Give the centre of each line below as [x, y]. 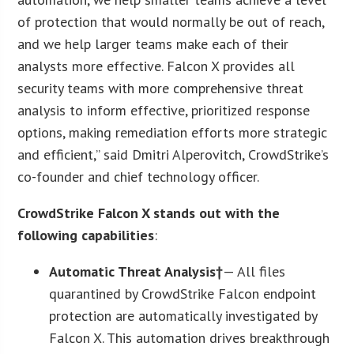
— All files [254, 271]
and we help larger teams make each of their [153, 43]
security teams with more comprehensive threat [161, 88]
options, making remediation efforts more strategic [173, 132]
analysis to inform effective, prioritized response [164, 110]
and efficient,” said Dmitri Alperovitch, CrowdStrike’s [173, 154]
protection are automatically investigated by [183, 315]
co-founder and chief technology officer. [139, 176]
